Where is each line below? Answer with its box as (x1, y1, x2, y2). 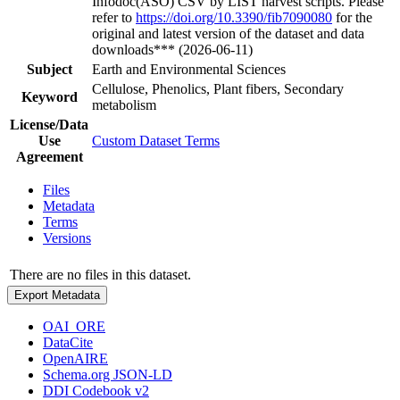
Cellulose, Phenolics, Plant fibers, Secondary (92, 80, 344, 96)
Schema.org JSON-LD (43, 366, 172, 382)
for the (332, 9, 372, 25)
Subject (26, 61, 72, 77)
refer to (92, 9, 136, 25)
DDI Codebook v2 (43, 382, 149, 398)
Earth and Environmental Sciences (92, 61, 286, 77)
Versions (43, 229, 91, 246)
